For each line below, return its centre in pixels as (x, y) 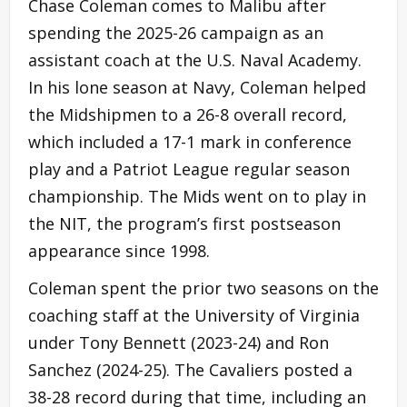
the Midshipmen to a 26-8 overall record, (188, 114)
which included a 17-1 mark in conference (190, 141)
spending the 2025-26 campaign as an (176, 32)
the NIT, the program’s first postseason (184, 223)
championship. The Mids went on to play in (197, 196)
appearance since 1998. (119, 250)
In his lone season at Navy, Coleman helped (197, 87)
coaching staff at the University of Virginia (194, 315)
